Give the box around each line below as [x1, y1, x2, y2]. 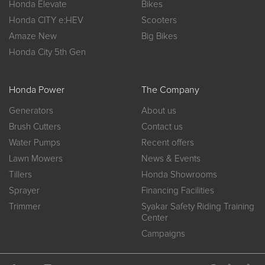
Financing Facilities [141, 186, 214, 196]
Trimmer [9, 202, 41, 212]
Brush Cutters [9, 122, 61, 132]
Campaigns [141, 230, 185, 239]
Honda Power [9, 85, 64, 95]
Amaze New [9, 32, 57, 41]
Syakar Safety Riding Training [141, 202, 254, 212]
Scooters [141, 16, 177, 25]
